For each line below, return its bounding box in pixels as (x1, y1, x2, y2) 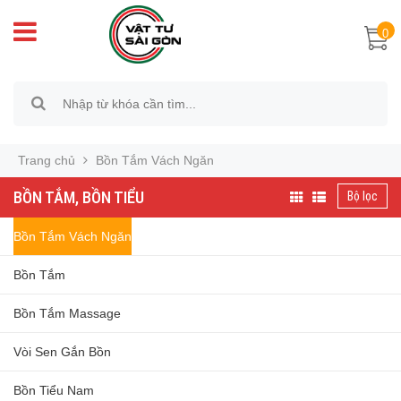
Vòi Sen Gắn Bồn (13, 345, 111, 359)
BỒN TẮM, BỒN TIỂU (13, 188, 144, 207)
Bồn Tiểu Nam (13, 383, 94, 397)
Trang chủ (18, 153, 75, 167)
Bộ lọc (347, 189, 378, 203)
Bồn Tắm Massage (13, 306, 121, 320)
